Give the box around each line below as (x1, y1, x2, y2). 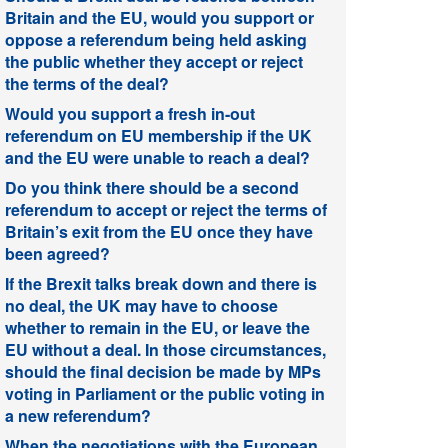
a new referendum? (5, 403, 151, 427)
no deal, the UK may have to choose (5, 293, 278, 317)
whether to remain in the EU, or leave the (5, 315, 310, 339)
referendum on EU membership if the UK (5, 123, 312, 147)
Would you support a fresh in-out (5, 101, 255, 125)
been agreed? (5, 241, 110, 265)
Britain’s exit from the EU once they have (5, 219, 313, 243)
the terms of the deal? (5, 71, 169, 95)
